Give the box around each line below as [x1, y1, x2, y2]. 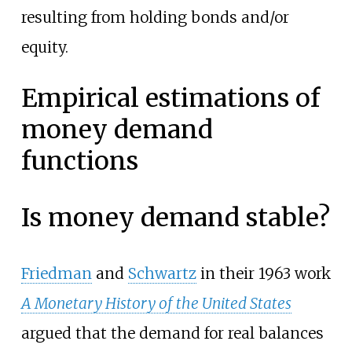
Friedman [20, 264, 92, 284]
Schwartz [127, 264, 196, 284]
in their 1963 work [196, 264, 331, 284]
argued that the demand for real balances [20, 324, 324, 343]
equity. [20, 37, 68, 57]
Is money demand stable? [20, 202, 330, 234]
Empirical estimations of [20, 82, 320, 115]
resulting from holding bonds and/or [20, 7, 289, 27]
